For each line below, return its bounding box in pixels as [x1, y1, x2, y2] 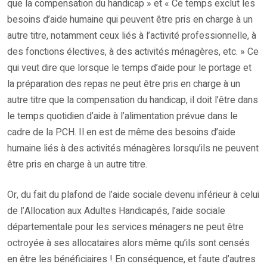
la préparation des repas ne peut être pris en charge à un [7, 76, 240, 91]
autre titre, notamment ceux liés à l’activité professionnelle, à [7, 28, 256, 43]
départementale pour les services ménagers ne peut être [7, 219, 244, 234]
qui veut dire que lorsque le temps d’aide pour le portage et [7, 60, 252, 75]
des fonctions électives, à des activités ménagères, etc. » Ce [7, 44, 259, 59]
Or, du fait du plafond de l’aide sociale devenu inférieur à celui [7, 187, 259, 202]
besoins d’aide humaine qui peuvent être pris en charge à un [7, 12, 253, 27]
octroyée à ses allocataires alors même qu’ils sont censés [7, 235, 250, 250]
